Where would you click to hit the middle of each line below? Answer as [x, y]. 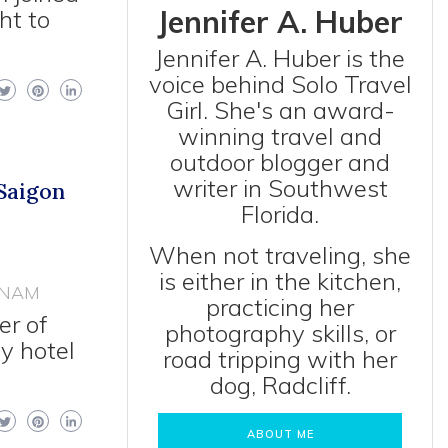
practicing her [280, 307]
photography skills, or [280, 333]
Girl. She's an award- [280, 110]
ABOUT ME [280, 434]
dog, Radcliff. [280, 385]
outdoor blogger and [280, 162]
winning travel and [280, 136]
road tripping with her [280, 359]
